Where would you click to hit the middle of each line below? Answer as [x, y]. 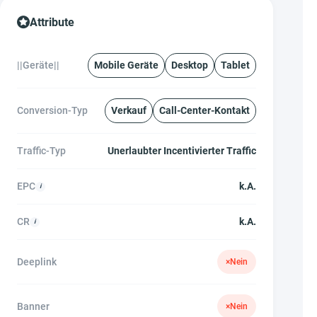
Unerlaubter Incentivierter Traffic [182, 151]
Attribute [52, 22]
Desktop [190, 65]
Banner [33, 306]
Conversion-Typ [52, 110]
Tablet [235, 65]
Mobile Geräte [126, 65]
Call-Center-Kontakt [204, 110]
